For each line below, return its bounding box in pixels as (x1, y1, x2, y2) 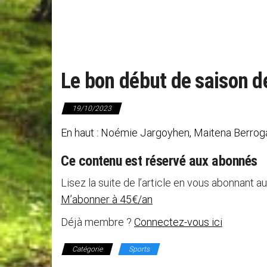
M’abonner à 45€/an (61, 193, 153, 206)
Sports (129, 245, 150, 253)
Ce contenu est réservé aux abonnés (61, 153, 257, 169)
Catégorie (72, 245, 103, 253)
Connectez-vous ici (134, 216, 222, 228)
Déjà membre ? (61, 216, 134, 228)
